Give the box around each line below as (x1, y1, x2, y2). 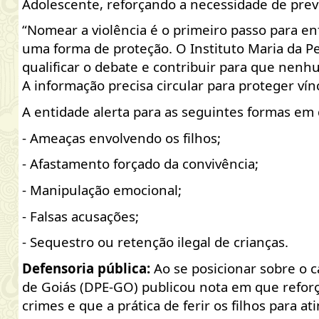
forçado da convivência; (109, 155, 258, 173)
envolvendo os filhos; (85, 128, 221, 147)
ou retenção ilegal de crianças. (93, 233, 288, 251)
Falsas (29, 206, 68, 225)
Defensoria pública (21, 259, 147, 278)
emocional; (109, 181, 182, 199)
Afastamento (29, 155, 110, 173)
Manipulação (29, 181, 110, 199)
